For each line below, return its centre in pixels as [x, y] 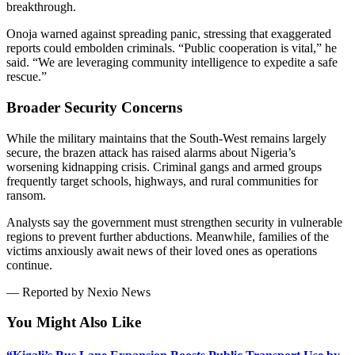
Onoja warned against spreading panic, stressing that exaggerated [169, 34]
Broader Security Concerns [94, 107]
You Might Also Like [74, 323]
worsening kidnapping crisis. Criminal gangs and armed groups [164, 166]
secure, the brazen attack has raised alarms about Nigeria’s [151, 152]
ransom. [26, 195]
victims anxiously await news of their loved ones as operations [162, 250]
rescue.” [27, 77]
